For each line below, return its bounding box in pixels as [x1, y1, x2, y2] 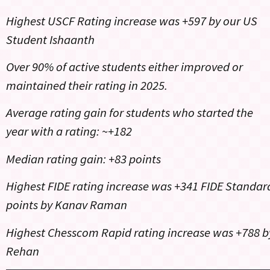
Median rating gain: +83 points [6, 151, 166, 167]
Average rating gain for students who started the [6, 105, 253, 121]
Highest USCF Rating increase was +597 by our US [6, 13, 257, 29]
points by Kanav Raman [6, 197, 130, 213]
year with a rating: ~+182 [6, 124, 137, 140]
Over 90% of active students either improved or [6, 59, 243, 75]
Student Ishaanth [6, 31, 95, 48]
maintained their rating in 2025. [6, 78, 170, 94]
